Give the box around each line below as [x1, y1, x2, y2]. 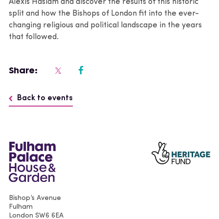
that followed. [9, 33, 59, 41]
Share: [9, 64, 38, 76]
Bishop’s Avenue [9, 195, 61, 202]
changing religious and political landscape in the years [9, 21, 202, 29]
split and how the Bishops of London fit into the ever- [9, 9, 199, 18]
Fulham [9, 203, 33, 211]
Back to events [17, 94, 73, 102]
